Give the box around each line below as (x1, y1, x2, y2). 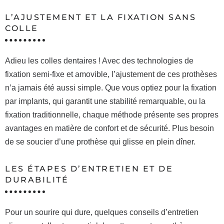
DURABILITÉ (5, 175, 68, 184)
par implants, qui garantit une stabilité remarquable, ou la (5, 97, 205, 105)
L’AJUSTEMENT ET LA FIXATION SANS (5, 12, 196, 22)
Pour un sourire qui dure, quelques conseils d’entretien (5, 208, 198, 216)
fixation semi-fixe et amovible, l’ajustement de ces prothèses (5, 70, 217, 78)
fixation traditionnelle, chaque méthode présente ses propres (5, 110, 218, 119)
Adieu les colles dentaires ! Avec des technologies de (5, 56, 193, 65)
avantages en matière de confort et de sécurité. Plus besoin (5, 124, 214, 132)
